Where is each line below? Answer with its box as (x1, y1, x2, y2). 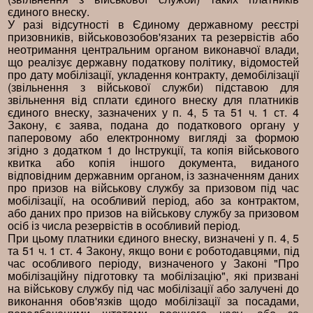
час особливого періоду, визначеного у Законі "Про (8, 255, 299, 271)
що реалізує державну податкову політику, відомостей (8, 54, 299, 70)
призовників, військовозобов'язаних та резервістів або (8, 29, 299, 45)
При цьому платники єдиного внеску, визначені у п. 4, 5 (8, 230, 299, 246)
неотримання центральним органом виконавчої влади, (8, 41, 299, 57)
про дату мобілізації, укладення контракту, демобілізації (8, 66, 299, 82)
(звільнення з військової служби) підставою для (8, 79, 299, 95)
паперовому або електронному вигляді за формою (8, 129, 299, 145)
